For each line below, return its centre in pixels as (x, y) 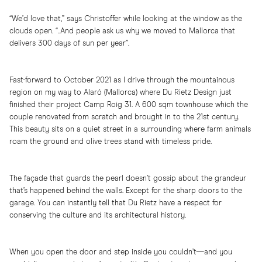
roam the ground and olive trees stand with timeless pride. (111, 142)
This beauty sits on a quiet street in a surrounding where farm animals (130, 130)
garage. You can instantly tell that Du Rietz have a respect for (116, 204)
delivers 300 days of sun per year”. (69, 44)
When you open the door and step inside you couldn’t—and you (121, 253)
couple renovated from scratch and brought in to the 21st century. (124, 118)
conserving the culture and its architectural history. (98, 216)
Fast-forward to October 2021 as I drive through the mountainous (122, 81)
